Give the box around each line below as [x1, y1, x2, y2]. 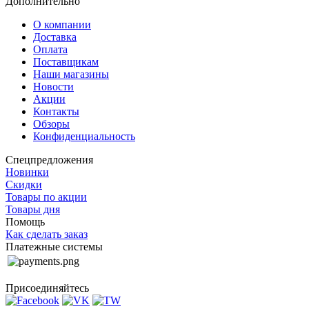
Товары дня [6, 203, 60, 215]
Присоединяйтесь [6, 281, 89, 294]
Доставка [33, 30, 77, 43]
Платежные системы [6, 240, 103, 252]
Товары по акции [6, 190, 87, 203]
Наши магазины [33, 68, 109, 80]
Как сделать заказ [6, 228, 88, 240]
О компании [33, 18, 91, 30]
